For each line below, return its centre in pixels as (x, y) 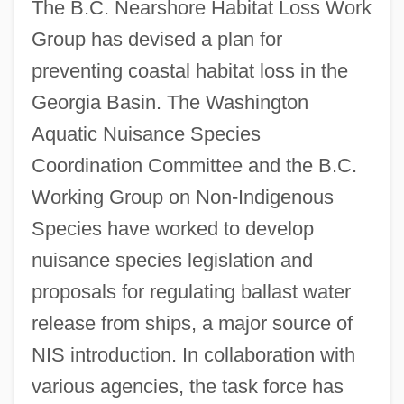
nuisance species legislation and (172, 260)
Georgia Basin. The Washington (170, 102)
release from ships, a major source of (192, 323)
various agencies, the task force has (187, 386)
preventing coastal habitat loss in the (189, 70)
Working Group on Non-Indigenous (182, 197)
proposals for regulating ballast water (191, 291)
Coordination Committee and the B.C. (194, 165)
